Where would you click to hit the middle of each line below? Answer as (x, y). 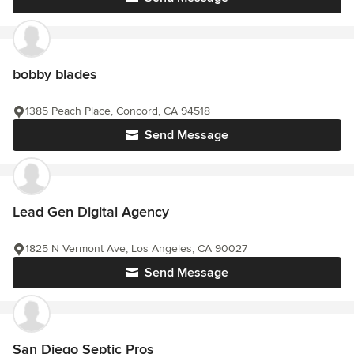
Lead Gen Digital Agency (91, 212)
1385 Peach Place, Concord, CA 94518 (118, 111)
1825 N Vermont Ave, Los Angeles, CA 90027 (136, 249)
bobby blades (55, 75)
